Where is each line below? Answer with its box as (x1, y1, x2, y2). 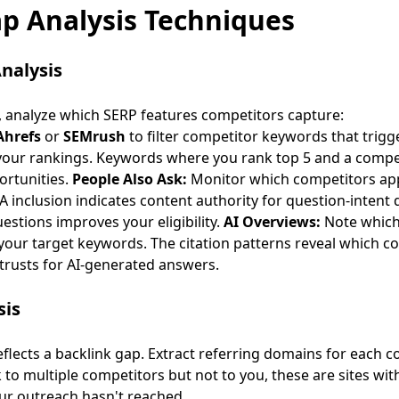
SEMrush (63, 126, 126, 146)
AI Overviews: (224, 212, 321, 232)
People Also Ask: (72, 169, 187, 189)
